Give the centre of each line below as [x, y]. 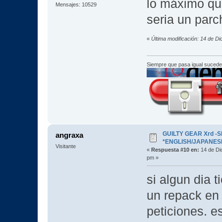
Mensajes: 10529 [76, 5]
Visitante [65, 146]
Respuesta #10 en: [175, 150]
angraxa [70, 135]
